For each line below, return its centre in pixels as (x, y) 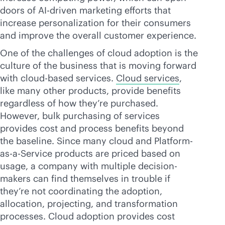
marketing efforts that (124, 10)
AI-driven (58, 10)
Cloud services (148, 78)
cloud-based (47, 78)
